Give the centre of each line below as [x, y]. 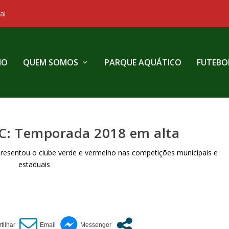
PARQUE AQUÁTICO [143, 62]
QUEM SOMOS [50, 62]
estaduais [34, 165]
